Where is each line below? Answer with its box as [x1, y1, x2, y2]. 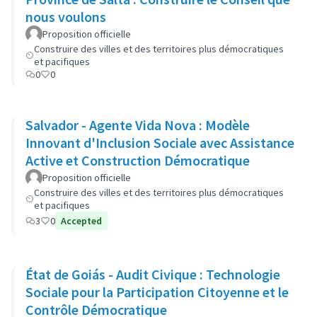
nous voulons [25, 8, 106, 25]
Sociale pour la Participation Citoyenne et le [25, 283, 289, 301]
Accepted [61, 214, 102, 227]
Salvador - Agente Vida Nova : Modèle [25, 116, 250, 134]
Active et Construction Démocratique [25, 151, 250, 169]
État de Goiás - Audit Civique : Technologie [25, 265, 280, 283]
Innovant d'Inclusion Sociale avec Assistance [25, 134, 294, 151]
